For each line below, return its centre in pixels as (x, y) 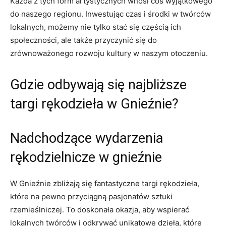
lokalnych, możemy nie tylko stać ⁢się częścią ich (96, 27)
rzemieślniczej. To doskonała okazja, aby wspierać (100, 209)
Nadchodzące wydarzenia (87, 138)
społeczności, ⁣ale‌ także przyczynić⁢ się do (83, 40)
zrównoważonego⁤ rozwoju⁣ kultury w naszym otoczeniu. (109, 53)
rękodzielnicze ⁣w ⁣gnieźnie (86, 157)
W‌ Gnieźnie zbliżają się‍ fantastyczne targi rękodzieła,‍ (105, 183)
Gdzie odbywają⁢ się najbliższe (98, 84)
